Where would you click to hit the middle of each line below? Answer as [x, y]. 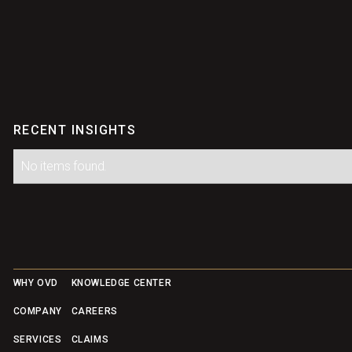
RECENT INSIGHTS [75, 130]
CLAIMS [90, 339]
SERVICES [37, 339]
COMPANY [37, 312]
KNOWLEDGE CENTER [121, 283]
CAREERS [94, 312]
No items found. [64, 166]
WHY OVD [35, 283]
